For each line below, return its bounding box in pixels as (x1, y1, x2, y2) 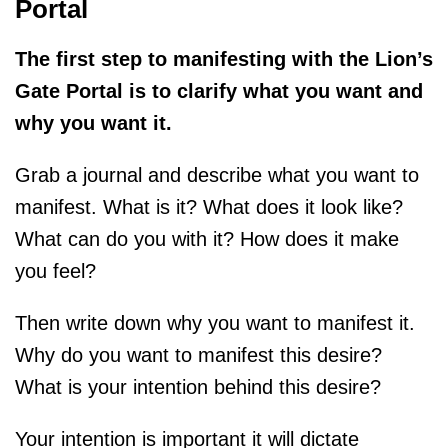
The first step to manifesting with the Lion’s (15, 48, 433, 71)
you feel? (15, 260, 96, 283)
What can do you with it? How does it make (15, 228, 399, 251)
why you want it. (15, 112, 172, 135)
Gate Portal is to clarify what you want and (15, 80, 423, 103)
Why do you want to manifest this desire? (15, 344, 382, 367)
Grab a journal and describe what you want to (15, 164, 419, 187)
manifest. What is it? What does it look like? (15, 196, 403, 219)
